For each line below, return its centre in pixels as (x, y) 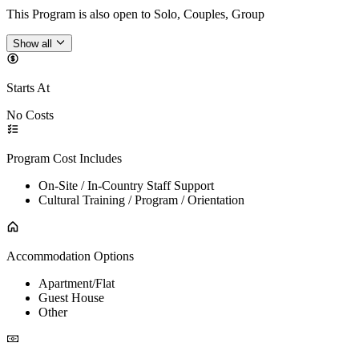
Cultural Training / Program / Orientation (141, 200)
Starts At (28, 88)
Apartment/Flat (77, 284)
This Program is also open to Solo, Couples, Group (135, 14)
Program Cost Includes (64, 159)
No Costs (30, 115)
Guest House (71, 298)
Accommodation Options (70, 256)
